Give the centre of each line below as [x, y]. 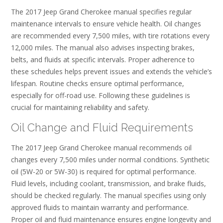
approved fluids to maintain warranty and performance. [100, 208]
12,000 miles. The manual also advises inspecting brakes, [103, 48]
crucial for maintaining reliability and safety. [80, 108]
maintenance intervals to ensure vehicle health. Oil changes [106, 24]
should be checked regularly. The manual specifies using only [109, 196]
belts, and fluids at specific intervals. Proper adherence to [103, 60]
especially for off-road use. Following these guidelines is [101, 96]
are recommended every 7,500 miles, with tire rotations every [110, 36]
